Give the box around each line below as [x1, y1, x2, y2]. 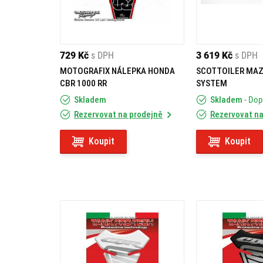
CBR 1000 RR [60, 78, 107, 89]
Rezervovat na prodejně [74, 109, 163, 120]
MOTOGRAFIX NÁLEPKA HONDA [60, 66, 175, 76]
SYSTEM [196, 78, 227, 89]
